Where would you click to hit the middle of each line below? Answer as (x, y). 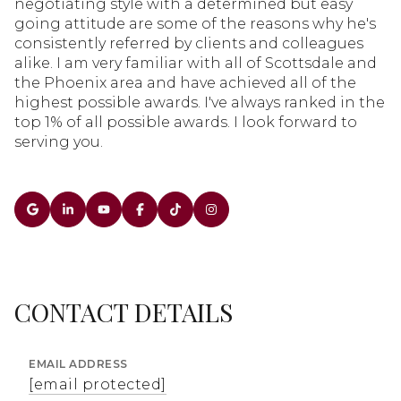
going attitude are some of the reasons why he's (195, 23)
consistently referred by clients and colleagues (189, 43)
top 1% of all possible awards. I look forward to (186, 122)
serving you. (59, 141)
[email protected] (98, 384)
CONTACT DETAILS (124, 311)
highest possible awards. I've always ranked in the (200, 102)
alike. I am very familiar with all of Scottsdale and (196, 63)
